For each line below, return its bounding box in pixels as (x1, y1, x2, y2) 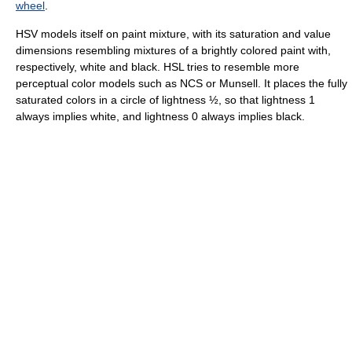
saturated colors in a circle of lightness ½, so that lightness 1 (16, 93, 315, 106)
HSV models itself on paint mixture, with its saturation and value (16, 27, 331, 40)
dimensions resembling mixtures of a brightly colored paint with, (16, 43, 331, 57)
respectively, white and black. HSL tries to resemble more (16, 60, 299, 73)
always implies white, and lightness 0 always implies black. (16, 109, 305, 123)
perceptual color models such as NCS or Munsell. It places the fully (16, 76, 347, 90)
